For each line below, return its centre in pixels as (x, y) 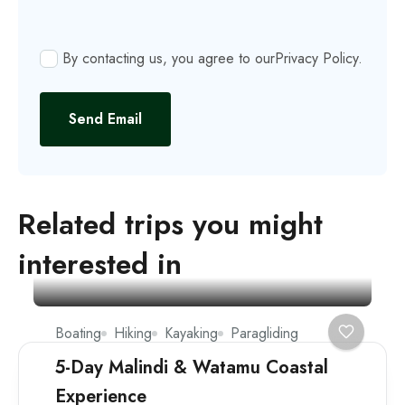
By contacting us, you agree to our (169, 58)
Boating (78, 333)
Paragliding (264, 333)
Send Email (105, 118)
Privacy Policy (316, 58)
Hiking (133, 333)
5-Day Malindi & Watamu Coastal (192, 367)
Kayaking (191, 333)
